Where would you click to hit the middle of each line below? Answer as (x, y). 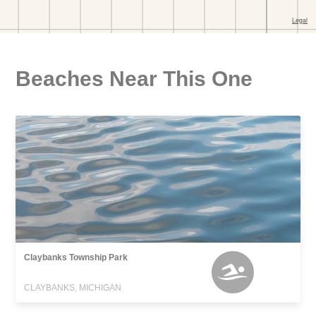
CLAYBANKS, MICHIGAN (73, 288)
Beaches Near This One (134, 79)
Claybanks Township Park (76, 258)
